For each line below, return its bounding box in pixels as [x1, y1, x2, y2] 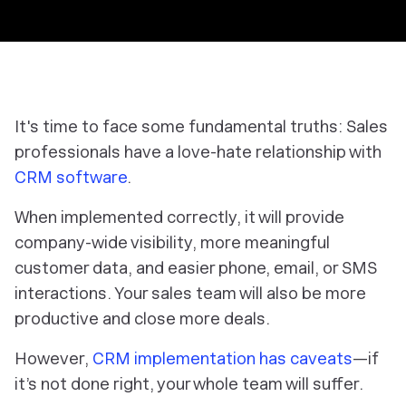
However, [14, 349, 92, 368]
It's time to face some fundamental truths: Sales [14, 117, 388, 136]
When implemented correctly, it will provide [14, 208, 344, 227]
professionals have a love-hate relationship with [14, 142, 382, 161]
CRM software [14, 168, 127, 187]
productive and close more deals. [14, 309, 270, 328]
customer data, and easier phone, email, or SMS [14, 258, 377, 277]
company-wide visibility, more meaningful [14, 233, 330, 252]
